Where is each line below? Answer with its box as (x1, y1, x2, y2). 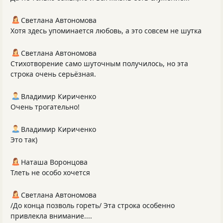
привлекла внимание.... (10, 211, 92, 221)
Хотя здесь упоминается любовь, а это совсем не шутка (10, 26, 202, 36)
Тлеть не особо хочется (10, 168, 90, 178)
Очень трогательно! (10, 102, 80, 112)
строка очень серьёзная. (10, 69, 96, 79)
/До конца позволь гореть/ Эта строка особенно (10, 201, 175, 211)
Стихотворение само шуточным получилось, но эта (10, 59, 188, 69)
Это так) (10, 135, 37, 145)
